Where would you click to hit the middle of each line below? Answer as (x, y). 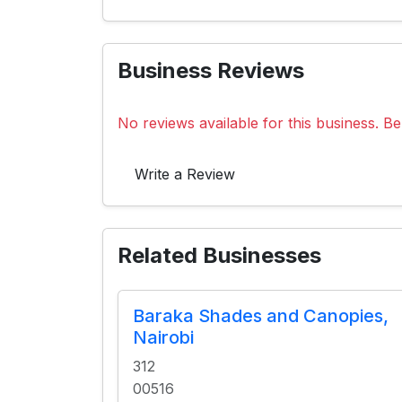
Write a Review (185, 174)
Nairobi (163, 337)
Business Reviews (211, 70)
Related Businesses (219, 255)
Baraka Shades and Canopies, (261, 316)
